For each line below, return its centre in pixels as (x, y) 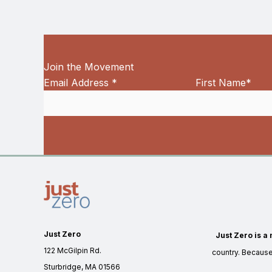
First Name (221, 83)
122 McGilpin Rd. (73, 251)
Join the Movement (89, 67)
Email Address (78, 83)
